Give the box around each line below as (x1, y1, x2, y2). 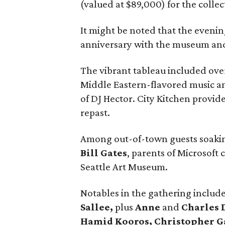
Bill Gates (80, 147, 128, 159)
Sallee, (80, 201, 114, 213)
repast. (80, 106, 110, 119)
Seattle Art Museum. (80, 161, 168, 173)
